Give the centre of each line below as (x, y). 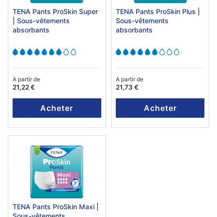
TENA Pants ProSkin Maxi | (56, 207)
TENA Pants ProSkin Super (55, 12)
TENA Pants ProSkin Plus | (158, 12)
